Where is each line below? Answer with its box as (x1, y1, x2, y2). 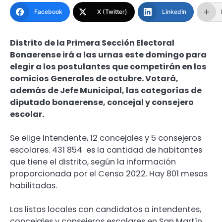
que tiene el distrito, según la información (10, 156, 176, 168)
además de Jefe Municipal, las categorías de (10, 85, 202, 97)
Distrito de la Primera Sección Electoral (10, 37, 174, 49)
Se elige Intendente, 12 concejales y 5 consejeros (10, 132, 201, 144)
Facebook (34, 8, 62, 16)
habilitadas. (10, 180, 57, 192)
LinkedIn (162, 8, 186, 16)
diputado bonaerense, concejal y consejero (10, 97, 194, 109)
